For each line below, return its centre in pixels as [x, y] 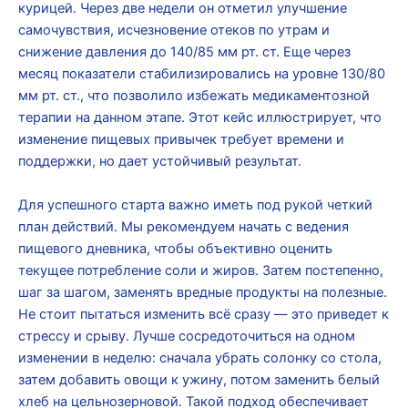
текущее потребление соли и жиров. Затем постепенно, [201, 270]
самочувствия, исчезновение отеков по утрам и [174, 31]
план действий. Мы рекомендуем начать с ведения [184, 226]
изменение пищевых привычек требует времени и [181, 140]
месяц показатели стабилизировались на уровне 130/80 [202, 74]
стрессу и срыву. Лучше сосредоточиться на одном [187, 336]
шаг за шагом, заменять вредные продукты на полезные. [203, 292]
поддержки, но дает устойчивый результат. [160, 162]
